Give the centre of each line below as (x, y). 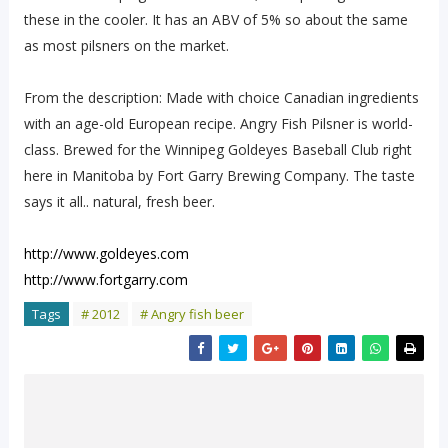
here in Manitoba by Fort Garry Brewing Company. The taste (219, 175)
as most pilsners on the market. (126, 45)
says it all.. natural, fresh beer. (119, 201)
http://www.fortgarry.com (105, 279)
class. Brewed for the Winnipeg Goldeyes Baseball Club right (217, 149)
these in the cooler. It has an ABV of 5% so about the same (215, 19)
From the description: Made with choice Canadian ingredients (221, 97)
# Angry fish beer (191, 313)
